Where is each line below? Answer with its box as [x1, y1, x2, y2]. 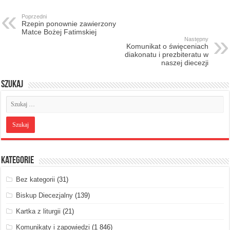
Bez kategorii [16, 175, 55, 183]
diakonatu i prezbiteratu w [124, 50, 208, 59]
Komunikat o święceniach [126, 42, 208, 50]
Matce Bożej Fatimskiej [22, 27, 97, 36]
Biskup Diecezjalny [16, 191, 73, 199]
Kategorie [1, 155, 34, 166]
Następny [184, 35, 208, 42]
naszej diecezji [161, 58, 208, 67]
